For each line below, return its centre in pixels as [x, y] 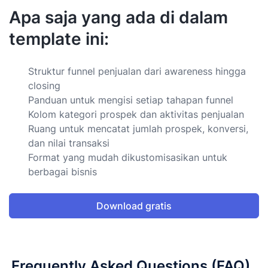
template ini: [59, 39]
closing [44, 85]
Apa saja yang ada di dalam [118, 17]
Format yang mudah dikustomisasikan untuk [128, 157]
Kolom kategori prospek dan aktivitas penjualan [136, 114]
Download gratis [134, 205]
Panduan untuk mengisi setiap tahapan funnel [131, 100]
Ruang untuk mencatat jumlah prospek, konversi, [138, 128]
